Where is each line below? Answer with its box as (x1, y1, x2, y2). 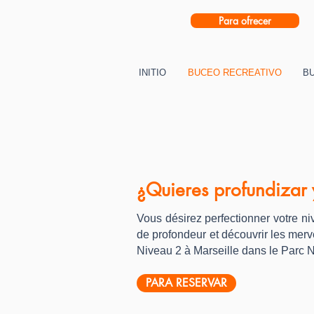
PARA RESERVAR (146, 275, 227, 290)
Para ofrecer (219, 14, 271, 27)
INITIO (138, 67, 166, 78)
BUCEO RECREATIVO (187, 67, 282, 78)
